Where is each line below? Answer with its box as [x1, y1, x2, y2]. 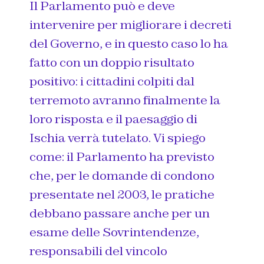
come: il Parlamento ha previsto [29, 148, 214, 164]
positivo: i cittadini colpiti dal [29, 73, 194, 89]
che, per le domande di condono [29, 167, 214, 183]
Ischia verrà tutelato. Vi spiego [29, 130, 206, 146]
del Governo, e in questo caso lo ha [29, 35, 228, 51]
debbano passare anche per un [29, 205, 210, 221]
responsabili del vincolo [29, 243, 167, 259]
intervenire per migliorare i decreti [29, 16, 232, 32]
